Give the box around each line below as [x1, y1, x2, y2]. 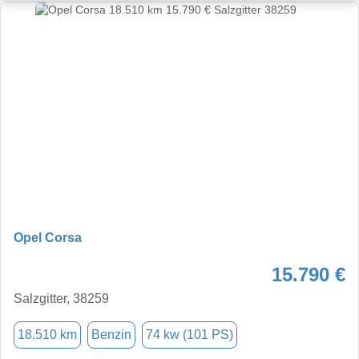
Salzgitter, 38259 [14, 291, 109, 305]
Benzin [91, 327, 131, 341]
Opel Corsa [14, 230, 82, 244]
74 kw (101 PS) [146, 327, 233, 341]
